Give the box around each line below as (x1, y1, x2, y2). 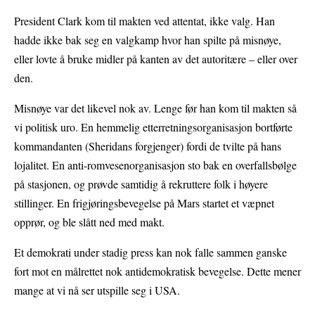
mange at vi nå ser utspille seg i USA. (14, 283, 180, 298)
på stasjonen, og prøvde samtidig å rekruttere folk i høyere (14, 176, 268, 192)
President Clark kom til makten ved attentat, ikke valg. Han (14, 13, 275, 29)
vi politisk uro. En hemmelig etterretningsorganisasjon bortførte (14, 120, 292, 135)
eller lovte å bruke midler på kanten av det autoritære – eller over (14, 51, 297, 67)
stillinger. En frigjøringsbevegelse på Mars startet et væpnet (14, 195, 274, 211)
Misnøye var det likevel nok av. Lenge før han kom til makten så (14, 101, 297, 116)
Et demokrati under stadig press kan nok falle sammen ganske (14, 245, 287, 260)
